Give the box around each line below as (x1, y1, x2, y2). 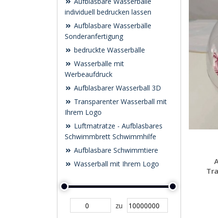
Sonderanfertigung (65, 32, 123, 41)
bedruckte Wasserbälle (72, 45, 145, 54)
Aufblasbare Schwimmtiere (72, 145, 158, 155)
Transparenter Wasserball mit (72, 97, 167, 106)
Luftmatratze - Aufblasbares (72, 121, 163, 130)
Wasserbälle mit (72, 59, 124, 68)
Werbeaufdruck (65, 70, 112, 79)
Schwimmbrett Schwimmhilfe (65, 132, 156, 141)
